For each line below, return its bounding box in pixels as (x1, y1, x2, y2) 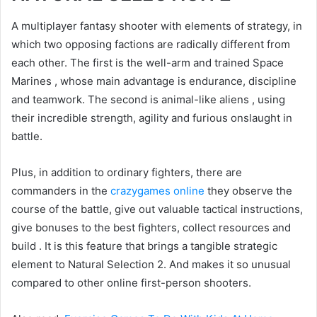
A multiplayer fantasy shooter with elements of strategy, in (11, 18, 302, 33)
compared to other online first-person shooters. (11, 275, 251, 289)
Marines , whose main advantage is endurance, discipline (11, 74, 296, 88)
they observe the (204, 183, 292, 197)
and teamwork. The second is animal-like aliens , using (11, 92, 285, 106)
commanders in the (11, 183, 110, 197)
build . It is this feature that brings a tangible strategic (11, 238, 277, 253)
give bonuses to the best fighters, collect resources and (11, 220, 291, 234)
